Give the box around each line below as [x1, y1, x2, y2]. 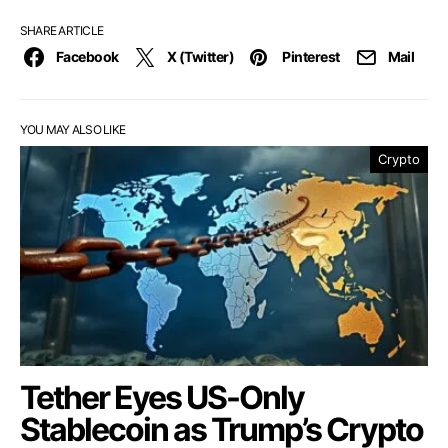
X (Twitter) [166, 47, 235, 65]
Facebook [56, 47, 119, 65]
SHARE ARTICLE [20, 22, 104, 38]
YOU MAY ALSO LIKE [20, 121, 126, 137]
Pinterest [282, 47, 340, 65]
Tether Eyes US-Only [20, 377, 304, 417]
